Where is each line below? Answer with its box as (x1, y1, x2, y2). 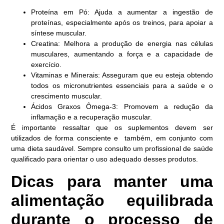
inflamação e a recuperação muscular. (31, 113, 152, 121)
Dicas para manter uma (11, 172, 213, 190)
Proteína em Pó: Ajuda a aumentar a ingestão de (31, 8, 213, 16)
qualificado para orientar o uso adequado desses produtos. (11, 155, 198, 163)
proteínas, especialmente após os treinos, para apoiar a (31, 18, 213, 27)
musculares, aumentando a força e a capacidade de (31, 50, 213, 58)
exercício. (31, 60, 62, 69)
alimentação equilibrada (11, 191, 213, 209)
